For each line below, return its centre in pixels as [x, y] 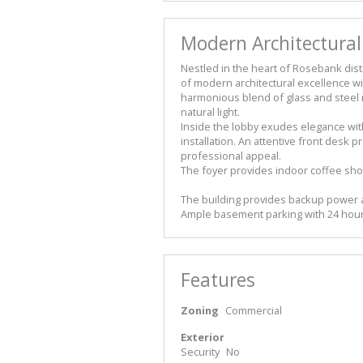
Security [200, 351]
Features [218, 280]
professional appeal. [231, 155]
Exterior [203, 337]
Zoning [200, 310]
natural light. [210, 111]
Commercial [254, 310]
